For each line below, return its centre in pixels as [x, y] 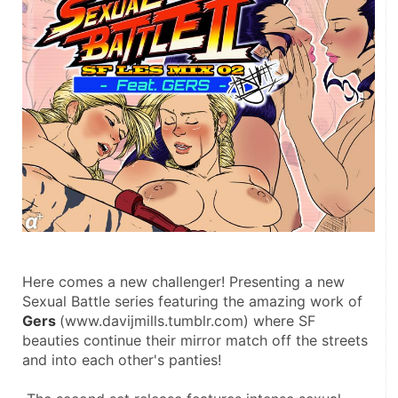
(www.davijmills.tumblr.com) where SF [187, 320]
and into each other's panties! [124, 359]
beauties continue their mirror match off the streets [195, 340]
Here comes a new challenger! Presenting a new [183, 281]
